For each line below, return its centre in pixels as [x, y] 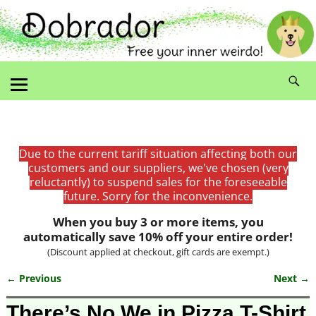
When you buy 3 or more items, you [158, 221]
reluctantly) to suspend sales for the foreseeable [158, 182]
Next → [292, 278]
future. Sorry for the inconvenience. [158, 196]
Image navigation [73, 292]
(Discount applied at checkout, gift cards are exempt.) [158, 251]
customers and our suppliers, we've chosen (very [158, 168]
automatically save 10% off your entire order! [158, 236]
